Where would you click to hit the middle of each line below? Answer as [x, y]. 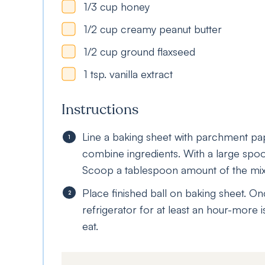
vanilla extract [141, 74]
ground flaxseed [158, 51]
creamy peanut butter [171, 29]
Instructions [100, 110]
